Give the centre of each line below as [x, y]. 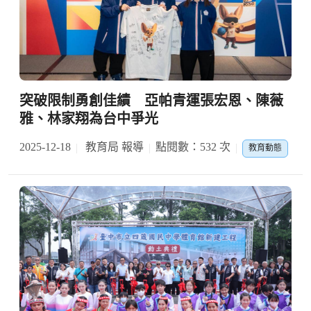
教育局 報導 [113, 147]
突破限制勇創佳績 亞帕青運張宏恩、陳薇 [151, 101]
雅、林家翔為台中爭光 [89, 119]
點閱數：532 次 [193, 147]
